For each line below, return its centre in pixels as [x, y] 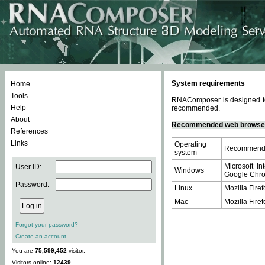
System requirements [208, 83]
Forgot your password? [47, 224]
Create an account [41, 236]
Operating [190, 144]
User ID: [28, 167]
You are [23, 251]
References [29, 131]
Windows [189, 170]
